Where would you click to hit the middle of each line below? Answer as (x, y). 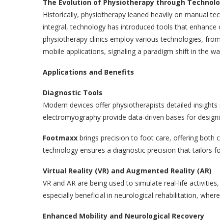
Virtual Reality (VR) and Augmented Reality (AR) (127, 170)
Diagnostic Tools (73, 92)
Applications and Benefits (88, 72)
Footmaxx (61, 137)
